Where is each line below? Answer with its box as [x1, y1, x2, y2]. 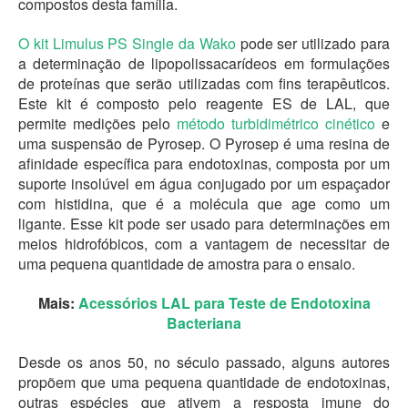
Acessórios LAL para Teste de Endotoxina [77, 292, 371, 314]
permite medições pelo [18, 113, 177, 135]
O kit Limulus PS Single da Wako [18, 33, 236, 55]
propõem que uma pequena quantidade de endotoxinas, [18, 371, 390, 393]
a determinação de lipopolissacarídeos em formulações [18, 53, 390, 75]
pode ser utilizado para [235, 33, 391, 55]
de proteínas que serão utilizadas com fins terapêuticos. [18, 73, 390, 95]
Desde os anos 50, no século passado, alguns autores [18, 351, 390, 372]
